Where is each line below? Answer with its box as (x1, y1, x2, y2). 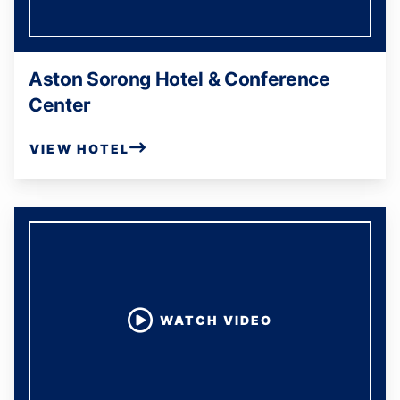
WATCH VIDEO (160, 312, 272, 328)
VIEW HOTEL (29, 140, 130, 156)
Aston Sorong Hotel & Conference (29, 68, 330, 90)
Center (29, 94, 92, 116)
